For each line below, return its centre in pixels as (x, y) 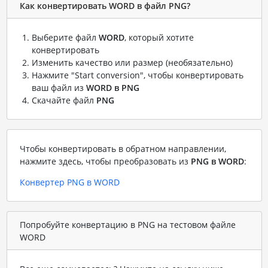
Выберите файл (65, 38)
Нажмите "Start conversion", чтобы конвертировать (137, 75)
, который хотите (159, 38)
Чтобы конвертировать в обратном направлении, (123, 149)
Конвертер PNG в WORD (69, 182)
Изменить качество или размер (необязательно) (132, 63)
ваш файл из (59, 88)
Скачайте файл (64, 100)
